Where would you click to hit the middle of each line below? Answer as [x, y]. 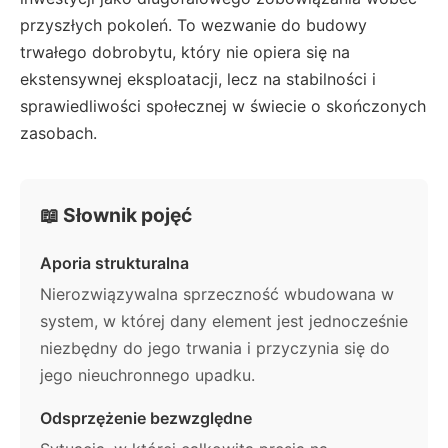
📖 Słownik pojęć [116, 214]
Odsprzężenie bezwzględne [146, 417]
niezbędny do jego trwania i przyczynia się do [215, 347]
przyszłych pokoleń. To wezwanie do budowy [193, 24]
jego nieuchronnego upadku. [147, 374]
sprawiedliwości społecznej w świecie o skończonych [223, 105]
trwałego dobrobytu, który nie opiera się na [185, 51]
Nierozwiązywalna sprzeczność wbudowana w [217, 293]
